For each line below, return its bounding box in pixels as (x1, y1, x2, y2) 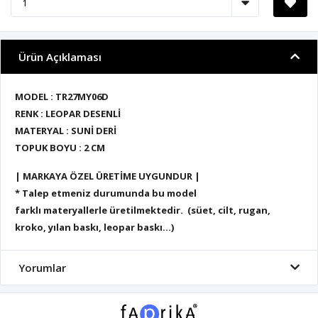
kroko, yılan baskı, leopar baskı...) (15, 221, 174, 234)
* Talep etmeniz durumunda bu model (15, 187, 197, 200)
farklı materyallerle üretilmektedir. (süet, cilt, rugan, (15, 204, 270, 217)
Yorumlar (18, 261, 66, 275)
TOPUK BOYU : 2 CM (15, 141, 105, 155)
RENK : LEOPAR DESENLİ (15, 107, 123, 121)
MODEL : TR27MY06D (15, 90, 109, 104)
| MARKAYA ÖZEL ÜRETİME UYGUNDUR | (15, 170, 200, 183)
